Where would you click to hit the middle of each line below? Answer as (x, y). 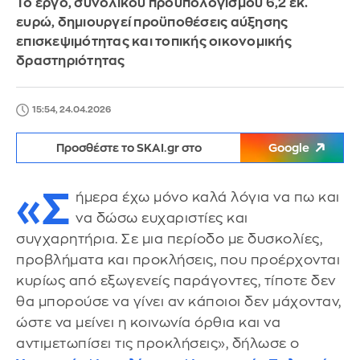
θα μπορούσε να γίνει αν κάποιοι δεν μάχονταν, (179, 302)
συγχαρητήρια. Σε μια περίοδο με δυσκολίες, (169, 239)
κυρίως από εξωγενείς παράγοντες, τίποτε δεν (176, 281)
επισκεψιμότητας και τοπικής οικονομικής (154, 42)
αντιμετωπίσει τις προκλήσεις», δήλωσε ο (158, 344)
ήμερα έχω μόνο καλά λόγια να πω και (208, 197)
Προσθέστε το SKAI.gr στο (129, 148)
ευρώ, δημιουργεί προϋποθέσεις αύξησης (152, 22)
